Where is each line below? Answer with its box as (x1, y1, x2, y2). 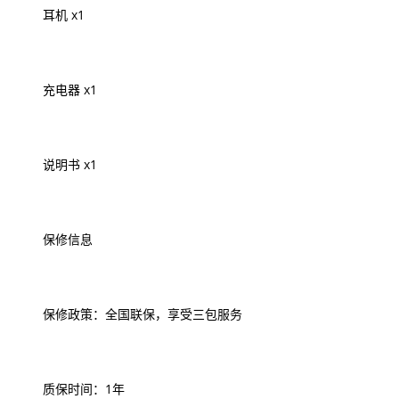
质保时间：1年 (18, 380, 125, 397)
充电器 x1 (18, 81, 97, 98)
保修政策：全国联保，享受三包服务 (18, 305, 242, 322)
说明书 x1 (18, 156, 97, 173)
